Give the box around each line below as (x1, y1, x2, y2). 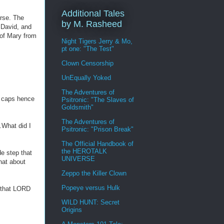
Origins (61, 205, 82, 213)
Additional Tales (61, 8, 124, 18)
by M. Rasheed (61, 19, 122, 29)
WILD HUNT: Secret (61, 198, 119, 206)
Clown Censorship (61, 59, 113, 67)
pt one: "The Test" (61, 44, 114, 52)
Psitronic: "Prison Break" (61, 125, 133, 133)
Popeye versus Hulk (61, 183, 120, 191)
